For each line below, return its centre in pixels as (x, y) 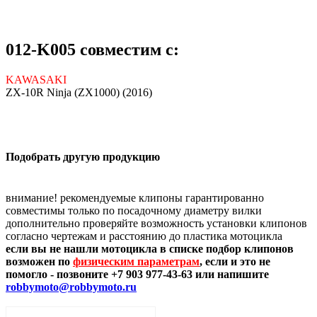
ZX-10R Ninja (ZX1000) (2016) (79, 93)
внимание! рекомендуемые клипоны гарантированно (135, 197)
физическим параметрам (136, 261)
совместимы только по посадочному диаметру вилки (134, 210)
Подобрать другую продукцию (83, 157)
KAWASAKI (36, 80)
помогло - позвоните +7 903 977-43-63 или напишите (137, 274)
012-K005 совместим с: (92, 50)
